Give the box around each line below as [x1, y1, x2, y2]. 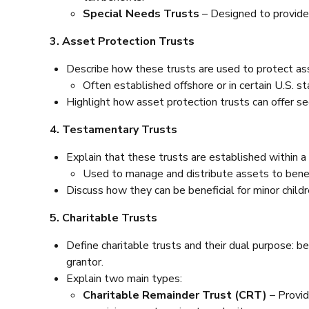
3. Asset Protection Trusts [50, 33, 195, 49]
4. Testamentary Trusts [50, 121, 177, 137]
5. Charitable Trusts [50, 210, 157, 226]
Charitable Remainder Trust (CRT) [83, 287, 267, 303]
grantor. [66, 254, 103, 270]
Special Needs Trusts [83, 6, 199, 21]
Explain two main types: [66, 270, 182, 286]
